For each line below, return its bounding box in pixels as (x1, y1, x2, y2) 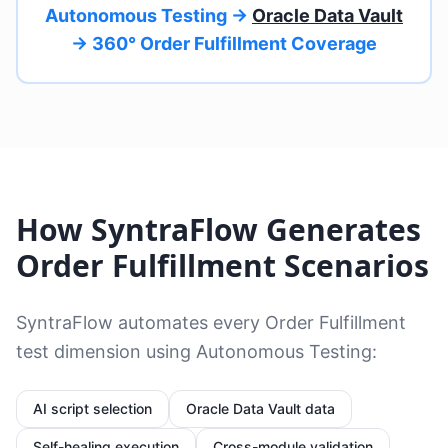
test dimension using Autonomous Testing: (16, 341, 377, 362)
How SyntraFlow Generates (16, 209, 421, 250)
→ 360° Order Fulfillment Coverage (71, 33, 377, 54)
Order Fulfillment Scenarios (16, 245, 429, 286)
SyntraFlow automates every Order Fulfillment (16, 312, 406, 333)
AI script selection (33, 400, 152, 417)
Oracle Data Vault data (186, 400, 335, 417)
